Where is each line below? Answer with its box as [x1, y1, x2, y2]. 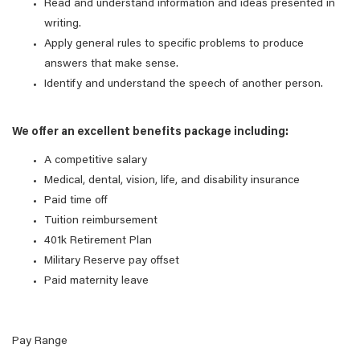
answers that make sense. [44, 59, 178, 70]
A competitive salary [44, 155, 147, 166]
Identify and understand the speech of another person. [44, 79, 323, 90]
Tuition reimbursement [44, 215, 157, 227]
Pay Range [12, 336, 67, 347]
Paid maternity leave [44, 276, 149, 287]
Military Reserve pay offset [44, 256, 179, 267]
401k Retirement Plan [44, 235, 152, 247]
